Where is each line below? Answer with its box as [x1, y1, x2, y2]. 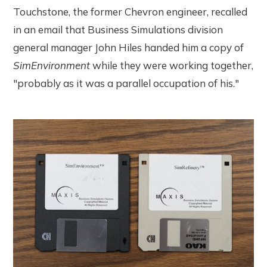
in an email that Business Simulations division [13, 23, 223, 36]
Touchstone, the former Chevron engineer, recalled [13, 5, 248, 18]
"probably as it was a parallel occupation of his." [13, 76, 240, 89]
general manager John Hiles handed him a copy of [13, 41, 244, 54]
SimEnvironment [13, 58, 93, 72]
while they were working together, [92, 58, 254, 72]
